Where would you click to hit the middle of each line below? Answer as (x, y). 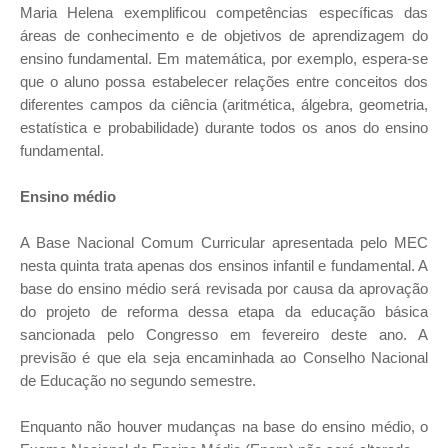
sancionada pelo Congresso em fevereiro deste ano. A (224, 334)
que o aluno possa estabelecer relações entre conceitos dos (224, 81)
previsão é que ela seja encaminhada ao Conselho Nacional (224, 357)
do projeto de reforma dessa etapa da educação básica (224, 311)
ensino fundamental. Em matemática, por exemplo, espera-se (224, 58)
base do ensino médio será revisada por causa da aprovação (224, 288)
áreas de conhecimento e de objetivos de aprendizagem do (224, 35)
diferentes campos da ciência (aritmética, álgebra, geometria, (224, 104)
